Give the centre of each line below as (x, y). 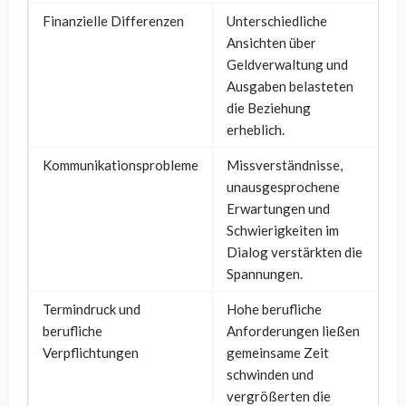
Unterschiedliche (277, 20)
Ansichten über (271, 42)
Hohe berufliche (274, 309)
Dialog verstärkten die (295, 251)
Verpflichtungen (91, 352)
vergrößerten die (279, 396)
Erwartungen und (278, 208)
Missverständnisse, (285, 164)
